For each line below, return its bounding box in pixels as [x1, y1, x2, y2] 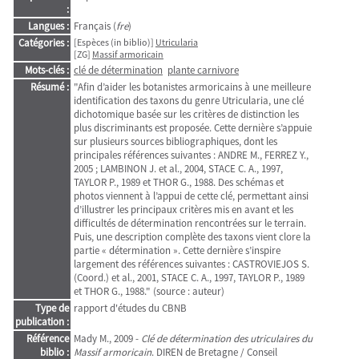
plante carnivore [167, 63, 239, 77]
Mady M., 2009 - [74, 332, 141, 345]
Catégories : [18, 36, 69, 50]
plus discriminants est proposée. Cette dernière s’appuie [74, 121, 312, 135]
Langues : [28, 19, 69, 33]
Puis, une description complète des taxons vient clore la [74, 230, 311, 244]
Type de [35, 301, 69, 315]
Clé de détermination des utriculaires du [141, 332, 313, 345]
